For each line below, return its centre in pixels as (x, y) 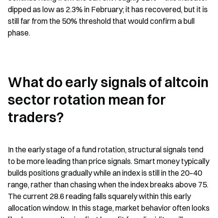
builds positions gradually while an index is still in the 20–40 (105, 173)
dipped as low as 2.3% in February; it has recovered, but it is (108, 9)
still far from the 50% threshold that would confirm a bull (101, 21)
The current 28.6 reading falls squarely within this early (99, 196)
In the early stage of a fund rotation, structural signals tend (106, 149)
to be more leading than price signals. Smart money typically (109, 161)
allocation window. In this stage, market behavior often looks (109, 208)
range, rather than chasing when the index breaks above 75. (108, 184)
